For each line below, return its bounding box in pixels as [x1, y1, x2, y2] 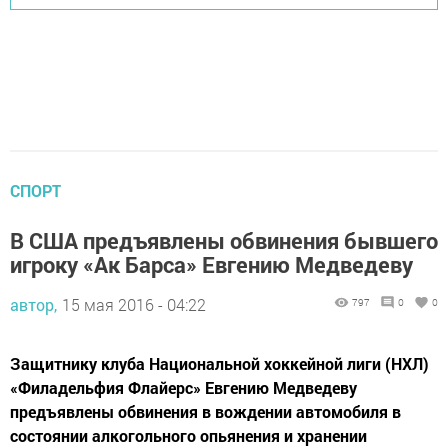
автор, [10, 293, 57, 315]
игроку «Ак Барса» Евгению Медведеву [10, 249, 413, 279]
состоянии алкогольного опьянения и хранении [10, 424, 367, 446]
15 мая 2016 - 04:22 [62, 293, 206, 315]
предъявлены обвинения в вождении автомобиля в [10, 400, 401, 422]
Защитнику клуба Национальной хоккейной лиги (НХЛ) [10, 352, 429, 374]
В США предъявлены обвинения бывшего [10, 225, 438, 255]
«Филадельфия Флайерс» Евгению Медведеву [10, 376, 357, 398]
